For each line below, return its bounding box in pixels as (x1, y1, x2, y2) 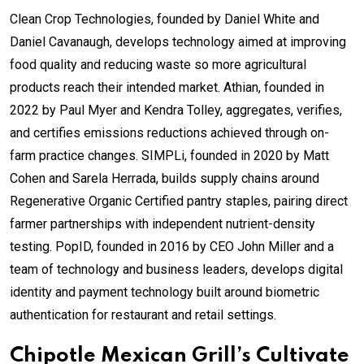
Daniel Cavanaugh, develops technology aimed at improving (10, 33, 346, 50)
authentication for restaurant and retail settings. (10, 306, 276, 323)
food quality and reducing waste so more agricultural (10, 56, 306, 72)
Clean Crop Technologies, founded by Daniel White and (10, 11, 319, 27)
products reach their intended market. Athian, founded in (10, 79, 324, 95)
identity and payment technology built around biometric (10, 284, 319, 300)
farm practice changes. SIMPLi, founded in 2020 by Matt (10, 147, 329, 163)
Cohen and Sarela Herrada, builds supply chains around (10, 170, 319, 186)
